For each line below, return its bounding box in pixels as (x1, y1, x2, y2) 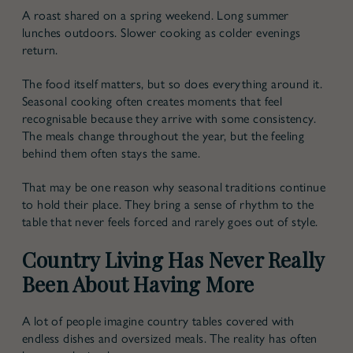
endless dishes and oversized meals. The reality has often (22, 330, 318, 346)
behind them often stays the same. (22, 145, 201, 161)
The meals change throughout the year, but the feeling (22, 128, 305, 143)
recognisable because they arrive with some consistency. (22, 110, 316, 126)
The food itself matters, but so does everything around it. (22, 76, 323, 91)
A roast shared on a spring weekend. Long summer (22, 7, 289, 23)
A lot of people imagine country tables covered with (22, 313, 295, 329)
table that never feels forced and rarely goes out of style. (22, 214, 318, 229)
